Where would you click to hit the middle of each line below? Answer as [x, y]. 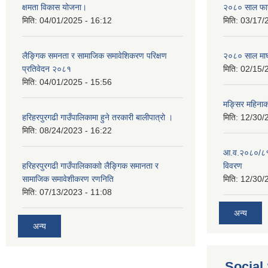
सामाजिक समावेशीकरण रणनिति [68, 179]
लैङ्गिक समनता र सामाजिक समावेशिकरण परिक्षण [95, 56]
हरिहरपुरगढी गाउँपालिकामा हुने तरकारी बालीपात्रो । [98, 117]
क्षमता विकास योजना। [54, 7]
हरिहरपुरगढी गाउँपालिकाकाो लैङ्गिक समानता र [90, 166]
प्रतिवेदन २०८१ [47, 69]
